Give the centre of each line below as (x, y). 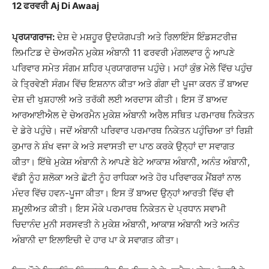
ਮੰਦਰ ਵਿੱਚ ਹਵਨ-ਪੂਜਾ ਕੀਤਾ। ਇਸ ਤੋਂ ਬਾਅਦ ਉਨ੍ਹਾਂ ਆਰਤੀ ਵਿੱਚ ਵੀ (123, 193)
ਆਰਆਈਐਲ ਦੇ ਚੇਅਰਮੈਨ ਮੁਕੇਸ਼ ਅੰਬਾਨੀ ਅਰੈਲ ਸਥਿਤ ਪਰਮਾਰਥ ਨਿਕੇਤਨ (133, 115)
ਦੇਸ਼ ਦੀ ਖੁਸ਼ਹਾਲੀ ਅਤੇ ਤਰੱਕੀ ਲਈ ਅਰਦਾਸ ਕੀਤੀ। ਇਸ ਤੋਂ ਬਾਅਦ (120, 99)
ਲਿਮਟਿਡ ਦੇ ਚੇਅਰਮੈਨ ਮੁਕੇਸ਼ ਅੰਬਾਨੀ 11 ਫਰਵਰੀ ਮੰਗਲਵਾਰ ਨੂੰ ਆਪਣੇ (123, 53)
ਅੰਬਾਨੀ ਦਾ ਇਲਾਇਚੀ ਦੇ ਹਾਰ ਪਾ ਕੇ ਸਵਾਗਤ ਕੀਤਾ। (96, 240)
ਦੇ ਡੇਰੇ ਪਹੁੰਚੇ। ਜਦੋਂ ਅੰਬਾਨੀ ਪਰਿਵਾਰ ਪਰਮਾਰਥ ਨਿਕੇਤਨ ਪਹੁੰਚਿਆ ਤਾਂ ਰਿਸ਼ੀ (133, 131)
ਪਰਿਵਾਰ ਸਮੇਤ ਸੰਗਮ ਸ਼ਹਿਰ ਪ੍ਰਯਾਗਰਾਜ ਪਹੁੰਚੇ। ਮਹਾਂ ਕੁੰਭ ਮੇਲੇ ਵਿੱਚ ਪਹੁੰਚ (132, 68)
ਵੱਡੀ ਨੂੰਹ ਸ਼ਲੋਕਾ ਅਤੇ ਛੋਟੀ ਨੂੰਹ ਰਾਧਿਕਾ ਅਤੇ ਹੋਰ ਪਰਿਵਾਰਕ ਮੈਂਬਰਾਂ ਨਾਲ (126, 177)
